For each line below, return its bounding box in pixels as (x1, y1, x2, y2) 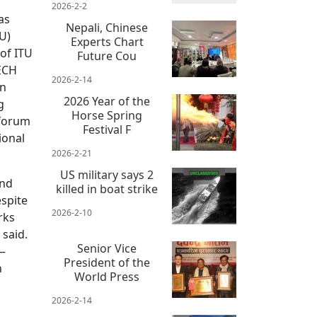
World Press (74, 269, 140, 285)
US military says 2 (60, 167, 154, 183)
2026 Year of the (64, 93, 151, 110)
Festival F (83, 122, 132, 138)
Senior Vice (77, 241, 137, 257)
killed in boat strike (56, 181, 158, 197)
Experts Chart (70, 34, 144, 50)
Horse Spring (71, 108, 143, 124)
